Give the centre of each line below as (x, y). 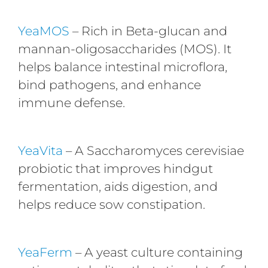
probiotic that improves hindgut (115, 168)
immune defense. (71, 102)
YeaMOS (43, 31)
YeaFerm (45, 252)
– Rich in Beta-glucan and (148, 31)
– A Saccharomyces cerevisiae (153, 150)
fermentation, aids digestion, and (118, 186)
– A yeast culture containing (157, 252)
